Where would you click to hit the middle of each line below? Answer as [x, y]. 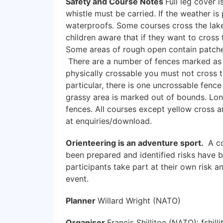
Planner [82, 200]
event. [77, 178]
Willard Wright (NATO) [139, 200]
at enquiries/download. [109, 121]
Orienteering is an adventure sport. [136, 143]
